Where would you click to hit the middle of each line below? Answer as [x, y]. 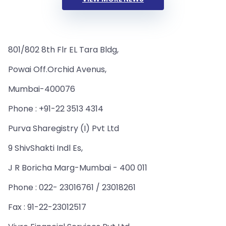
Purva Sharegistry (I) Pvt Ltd [64, 128]
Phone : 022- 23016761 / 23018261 [72, 187]
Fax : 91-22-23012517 [47, 207]
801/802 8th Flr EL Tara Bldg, [63, 50]
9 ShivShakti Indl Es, [45, 148]
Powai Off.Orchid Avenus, [57, 69]
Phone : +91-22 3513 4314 [56, 109]
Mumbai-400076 [42, 89]
